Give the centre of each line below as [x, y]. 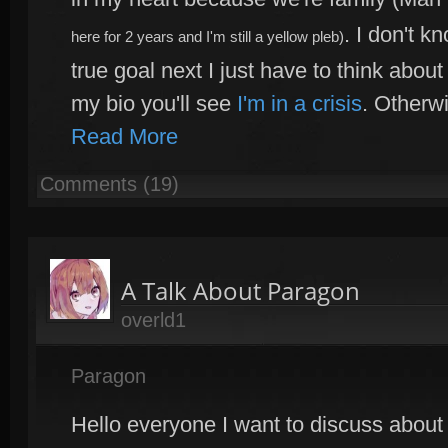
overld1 [153, 320]
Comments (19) [109, 184]
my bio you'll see [154, 103]
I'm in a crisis [299, 103]
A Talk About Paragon [240, 290]
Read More [124, 136]
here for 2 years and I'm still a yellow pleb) [207, 37]
